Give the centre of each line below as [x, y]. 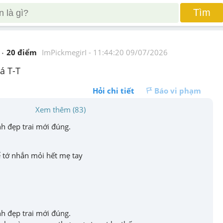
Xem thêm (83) [60, 110]
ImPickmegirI [64, 53]
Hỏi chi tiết [113, 91]
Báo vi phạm [178, 91]
